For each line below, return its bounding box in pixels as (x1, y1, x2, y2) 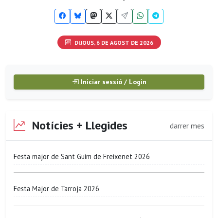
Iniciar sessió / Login (78, 77, 146, 87)
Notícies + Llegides (29, 118, 127, 133)
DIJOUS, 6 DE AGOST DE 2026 (73, 38, 153, 46)
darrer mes (170, 120, 204, 130)
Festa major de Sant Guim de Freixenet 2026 (14, 151, 150, 161)
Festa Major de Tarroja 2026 (14, 183, 99, 193)
